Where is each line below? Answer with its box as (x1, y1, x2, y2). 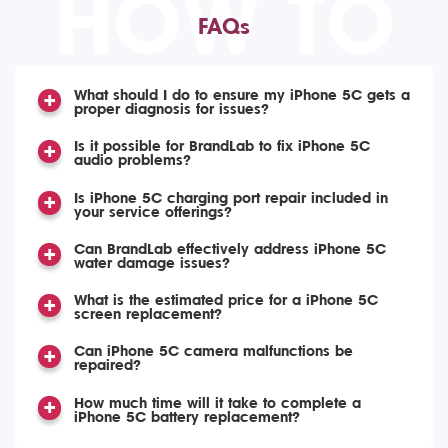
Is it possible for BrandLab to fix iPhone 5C (73, 138, 370, 156)
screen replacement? (73, 306, 222, 324)
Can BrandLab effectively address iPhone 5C (73, 240, 386, 258)
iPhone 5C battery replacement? (73, 408, 300, 426)
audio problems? (73, 152, 191, 170)
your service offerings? (73, 203, 232, 221)
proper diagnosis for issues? (73, 101, 269, 118)
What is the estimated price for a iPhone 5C (73, 292, 378, 310)
